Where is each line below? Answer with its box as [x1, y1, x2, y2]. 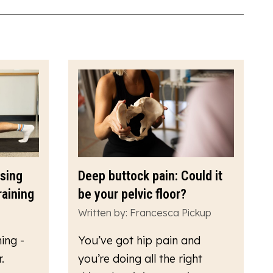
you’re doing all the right [78, 252, 202, 266]
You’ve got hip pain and [78, 233, 200, 248]
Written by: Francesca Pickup [78, 207, 211, 219]
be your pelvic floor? [78, 186, 186, 202]
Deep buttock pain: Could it [78, 168, 222, 184]
